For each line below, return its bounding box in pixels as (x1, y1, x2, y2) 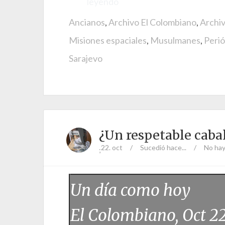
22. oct (101, 143, 123, 152)
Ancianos (69, 17, 105, 28)
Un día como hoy (70, 180, 190, 200)
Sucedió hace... (140, 143, 186, 152)
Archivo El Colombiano (108, 17, 196, 28)
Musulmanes (150, 35, 200, 46)
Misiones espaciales (69, 35, 147, 46)
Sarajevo (69, 53, 102, 64)
